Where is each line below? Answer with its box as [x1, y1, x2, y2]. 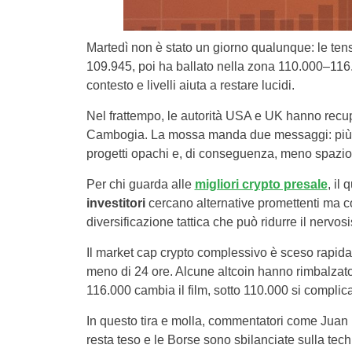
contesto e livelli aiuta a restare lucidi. [86, 79, 295, 92]
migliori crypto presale [194, 178, 328, 191]
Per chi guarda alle [86, 178, 195, 191]
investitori [86, 196, 145, 210]
